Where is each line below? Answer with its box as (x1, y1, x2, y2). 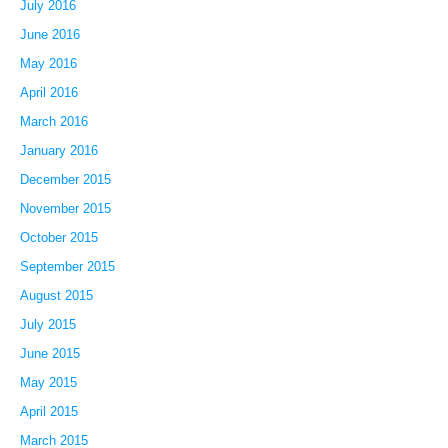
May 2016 (19, 56, 77, 72)
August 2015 (19, 288, 93, 304)
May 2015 (19, 375, 77, 391)
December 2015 (19, 172, 111, 188)
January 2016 (19, 143, 98, 159)
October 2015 (19, 230, 98, 246)
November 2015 (19, 201, 111, 217)
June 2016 (19, 27, 80, 43)
